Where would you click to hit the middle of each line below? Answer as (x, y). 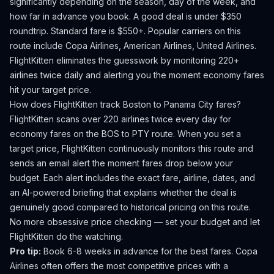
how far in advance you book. (70, 16)
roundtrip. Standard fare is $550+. (78, 31)
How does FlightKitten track (66, 104)
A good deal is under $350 (186, 16)
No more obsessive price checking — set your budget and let (135, 222)
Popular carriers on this (193, 31)
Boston (137, 104)
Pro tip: (25, 251)
